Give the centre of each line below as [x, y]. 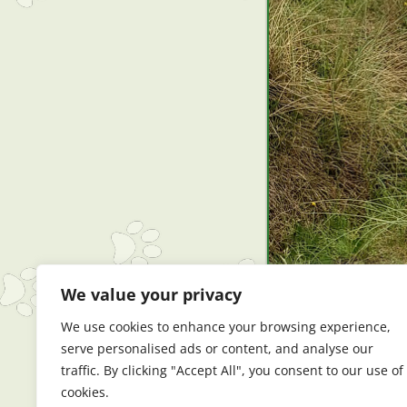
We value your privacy [151, 294]
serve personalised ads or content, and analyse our [217, 348]
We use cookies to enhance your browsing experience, [226, 327]
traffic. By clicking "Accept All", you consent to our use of [232, 370]
